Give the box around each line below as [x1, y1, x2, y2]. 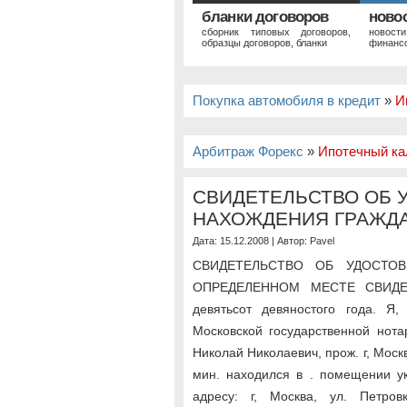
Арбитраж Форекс [193, 144, 303, 159]
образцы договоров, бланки [202, 37, 327, 48]
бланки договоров [202, 8, 329, 25]
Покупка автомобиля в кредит [193, 94, 381, 108]
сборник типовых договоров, [202, 26, 351, 37]
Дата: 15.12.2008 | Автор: [193, 235, 310, 246]
